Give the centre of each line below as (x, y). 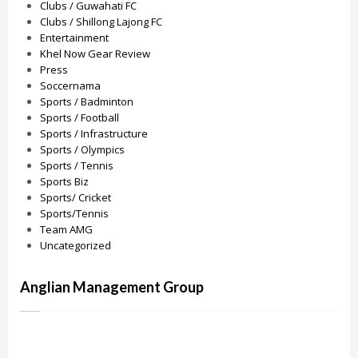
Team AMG (66, 229)
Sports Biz (64, 181)
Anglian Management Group (112, 287)
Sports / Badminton (87, 101)
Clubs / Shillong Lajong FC (101, 22)
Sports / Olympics (82, 149)
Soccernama (70, 86)
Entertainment (74, 38)
